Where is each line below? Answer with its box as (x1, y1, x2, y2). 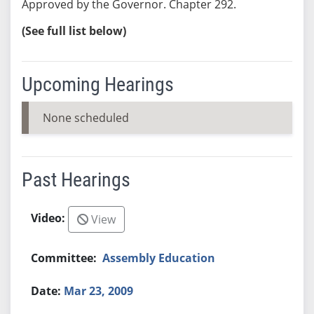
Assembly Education (102, 250, 216, 266)
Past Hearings (21, 168, 130, 191)
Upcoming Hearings (21, 72, 174, 96)
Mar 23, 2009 (64, 282, 134, 299)
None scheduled (42, 109, 129, 125)
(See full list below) (21, 22, 126, 39)
